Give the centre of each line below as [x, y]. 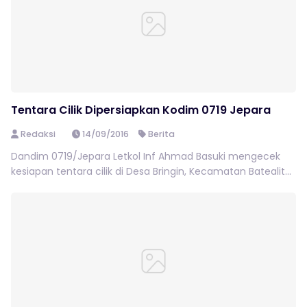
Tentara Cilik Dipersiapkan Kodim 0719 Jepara [141, 110]
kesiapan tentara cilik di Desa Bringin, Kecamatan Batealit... [151, 171]
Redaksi [38, 134]
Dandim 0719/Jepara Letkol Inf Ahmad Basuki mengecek [146, 156]
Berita [162, 134]
